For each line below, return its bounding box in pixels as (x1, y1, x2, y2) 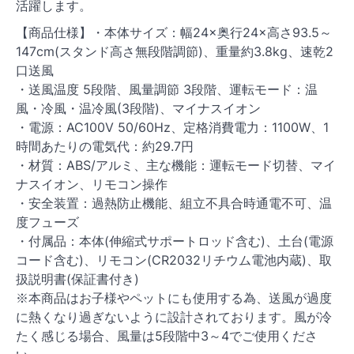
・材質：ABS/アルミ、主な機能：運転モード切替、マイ (16, 157, 336, 174)
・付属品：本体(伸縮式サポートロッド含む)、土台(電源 (16, 233, 333, 250)
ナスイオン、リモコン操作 (16, 176, 168, 193)
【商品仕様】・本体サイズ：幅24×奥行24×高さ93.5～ (16, 24, 332, 41)
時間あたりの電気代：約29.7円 (16, 138, 194, 155)
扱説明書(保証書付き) (16, 271, 139, 288)
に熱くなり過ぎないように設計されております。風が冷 (16, 309, 332, 326)
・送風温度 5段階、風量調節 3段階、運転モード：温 (16, 81, 318, 98)
